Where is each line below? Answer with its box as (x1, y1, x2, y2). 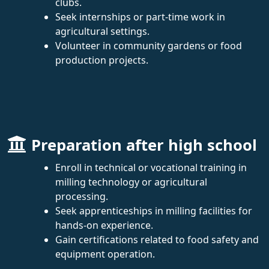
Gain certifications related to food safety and (55, 232, 259, 246)
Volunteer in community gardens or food (55, 38, 242, 52)
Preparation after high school (31, 134, 257, 156)
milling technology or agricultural (55, 175, 207, 189)
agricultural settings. (55, 24, 150, 38)
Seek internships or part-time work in (55, 10, 225, 23)
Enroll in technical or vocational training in (55, 160, 247, 174)
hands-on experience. (55, 218, 153, 232)
